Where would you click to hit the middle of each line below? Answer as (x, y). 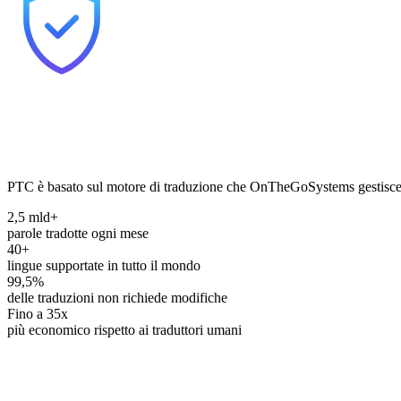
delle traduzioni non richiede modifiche (117, 297)
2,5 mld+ (33, 217)
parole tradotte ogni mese (78, 233)
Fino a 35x (38, 313)
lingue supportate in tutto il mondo (104, 265)
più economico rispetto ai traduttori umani (124, 329)
